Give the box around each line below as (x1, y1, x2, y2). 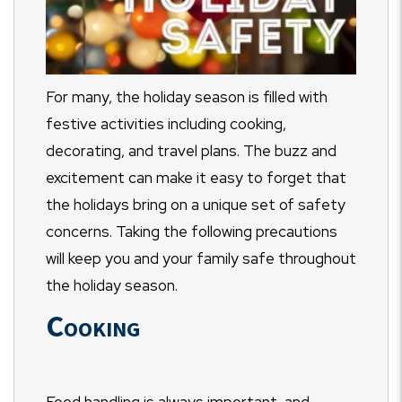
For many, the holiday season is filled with (46, 87, 328, 108)
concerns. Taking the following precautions (46, 222, 337, 242)
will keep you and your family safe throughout (46, 249, 356, 269)
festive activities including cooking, (46, 114, 286, 135)
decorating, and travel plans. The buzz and (46, 141, 336, 162)
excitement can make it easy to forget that (46, 168, 346, 188)
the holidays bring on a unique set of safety (46, 195, 345, 215)
